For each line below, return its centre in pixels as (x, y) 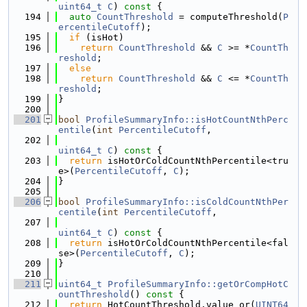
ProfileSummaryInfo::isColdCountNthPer (187, 202)
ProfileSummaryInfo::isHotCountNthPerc (187, 120)
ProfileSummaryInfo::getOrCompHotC (198, 284)
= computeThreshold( (228, 17)
